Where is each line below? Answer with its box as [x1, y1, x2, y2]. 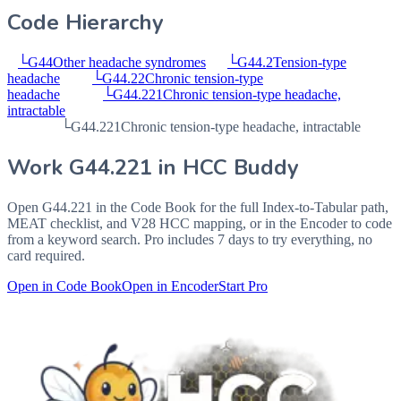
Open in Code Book [7, 277, 122, 294]
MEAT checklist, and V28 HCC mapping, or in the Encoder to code [7, 215, 392, 231]
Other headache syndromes [53, 55, 206, 71]
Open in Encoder [122, 277, 218, 294]
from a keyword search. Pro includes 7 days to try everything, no [7, 231, 372, 247]
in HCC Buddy [152, 152, 299, 182]
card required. [7, 247, 85, 263]
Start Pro [218, 277, 268, 294]
